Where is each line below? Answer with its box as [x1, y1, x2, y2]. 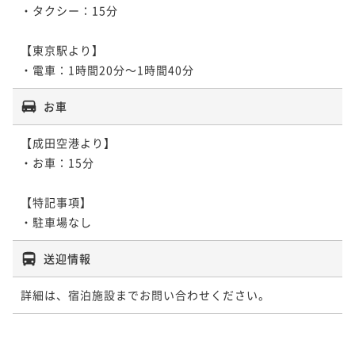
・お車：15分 [21, 154, 94, 170]
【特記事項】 [21, 193, 92, 210]
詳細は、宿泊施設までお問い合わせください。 [21, 286, 270, 303]
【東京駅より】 [21, 41, 104, 58]
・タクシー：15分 [21, 2, 118, 18]
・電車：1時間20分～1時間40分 [21, 61, 194, 78]
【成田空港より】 [21, 134, 116, 151]
